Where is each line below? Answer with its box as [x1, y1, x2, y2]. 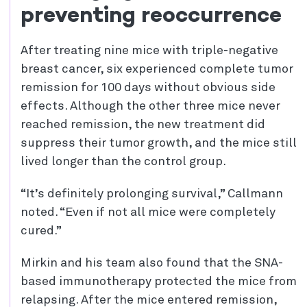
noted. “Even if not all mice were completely [21, 206, 275, 219]
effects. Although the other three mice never [21, 100, 280, 113]
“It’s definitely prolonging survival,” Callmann [21, 188, 283, 201]
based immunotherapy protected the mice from [21, 275, 297, 288]
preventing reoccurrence [21, 1, 282, 28]
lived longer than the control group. [21, 156, 226, 169]
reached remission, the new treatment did [21, 119, 265, 132]
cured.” [21, 225, 62, 238]
